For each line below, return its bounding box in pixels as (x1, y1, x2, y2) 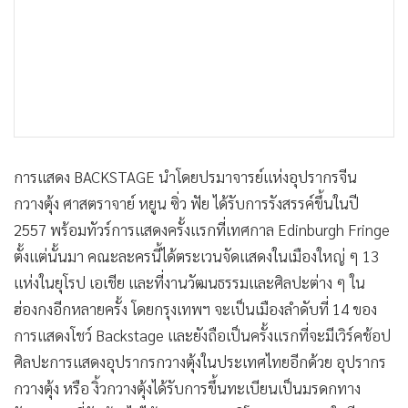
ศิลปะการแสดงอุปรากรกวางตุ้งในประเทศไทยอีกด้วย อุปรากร (14, 351, 386, 372)
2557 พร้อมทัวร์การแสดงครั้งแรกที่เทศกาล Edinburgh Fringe (14, 219, 390, 240)
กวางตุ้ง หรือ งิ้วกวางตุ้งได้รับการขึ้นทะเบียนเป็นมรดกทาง (14, 377, 361, 398)
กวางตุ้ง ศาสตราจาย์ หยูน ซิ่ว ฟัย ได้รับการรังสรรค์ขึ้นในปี (14, 192, 359, 213)
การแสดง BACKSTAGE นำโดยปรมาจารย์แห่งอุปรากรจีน (14, 166, 357, 187)
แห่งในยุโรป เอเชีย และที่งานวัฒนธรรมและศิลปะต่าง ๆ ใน (14, 271, 365, 292)
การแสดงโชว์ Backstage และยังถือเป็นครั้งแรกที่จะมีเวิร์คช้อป (14, 324, 391, 345)
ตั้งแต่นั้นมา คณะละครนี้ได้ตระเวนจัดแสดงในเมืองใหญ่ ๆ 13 (14, 245, 379, 266)
